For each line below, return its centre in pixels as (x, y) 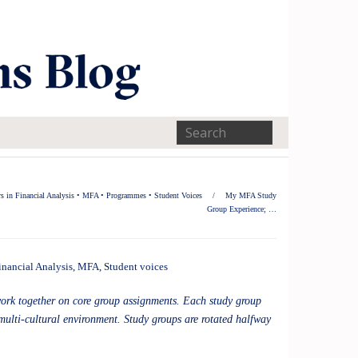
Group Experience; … (242, 209)
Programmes (126, 196)
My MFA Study (251, 196)
